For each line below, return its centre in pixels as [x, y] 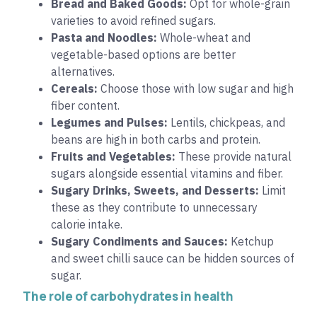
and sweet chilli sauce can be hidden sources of [173, 259]
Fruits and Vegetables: [113, 157]
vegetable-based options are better [143, 55]
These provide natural [234, 157]
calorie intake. [87, 225]
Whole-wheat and [204, 38]
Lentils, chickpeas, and [226, 123]
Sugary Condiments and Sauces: [139, 242]
